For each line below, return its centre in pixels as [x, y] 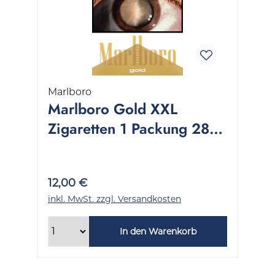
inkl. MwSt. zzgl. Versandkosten [114, 199]
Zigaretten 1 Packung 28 [129, 128]
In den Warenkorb [158, 231]
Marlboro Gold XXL [113, 109]
